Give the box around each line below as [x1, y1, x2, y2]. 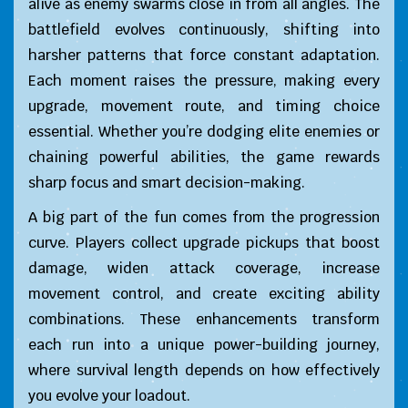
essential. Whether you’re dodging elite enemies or [28, 122, 380, 141]
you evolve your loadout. [28, 386, 190, 405]
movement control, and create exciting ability [28, 284, 380, 303]
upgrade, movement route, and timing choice [28, 97, 380, 116]
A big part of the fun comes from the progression [28, 208, 380, 227]
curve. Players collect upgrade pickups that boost [28, 233, 380, 252]
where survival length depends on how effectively [28, 361, 380, 380]
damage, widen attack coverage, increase [28, 259, 380, 278]
